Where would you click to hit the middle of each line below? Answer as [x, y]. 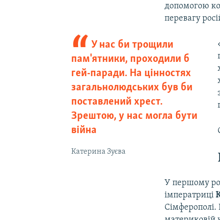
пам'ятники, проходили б [130, 59]
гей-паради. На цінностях [131, 73]
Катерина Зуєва [98, 151]
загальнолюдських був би [132, 87]
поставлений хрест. [117, 102]
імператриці [190, 195]
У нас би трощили [133, 45]
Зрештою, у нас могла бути [134, 116]
